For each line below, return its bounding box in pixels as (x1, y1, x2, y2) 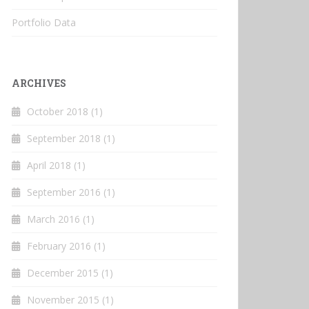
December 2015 (27, 266, 99, 279)
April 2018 (27, 158, 71, 172)
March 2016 (27, 212, 80, 226)
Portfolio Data (12, 15, 76, 29)
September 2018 (27, 131, 101, 145)
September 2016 (27, 185, 101, 199)
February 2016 (27, 239, 91, 252)
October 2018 (27, 104, 88, 118)
